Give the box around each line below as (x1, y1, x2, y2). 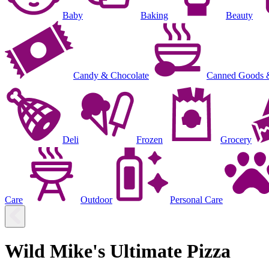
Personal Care (170, 194, 223, 205)
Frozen (136, 134, 163, 145)
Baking (141, 10, 168, 20)
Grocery (220, 134, 252, 145)
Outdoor (80, 194, 112, 205)
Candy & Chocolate (73, 70, 149, 80)
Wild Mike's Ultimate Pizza (5, 240, 231, 262)
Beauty (226, 10, 253, 20)
